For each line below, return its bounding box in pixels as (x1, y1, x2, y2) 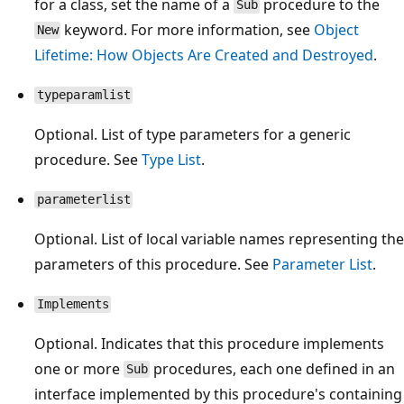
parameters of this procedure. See (34, 253, 272, 274)
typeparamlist (36, 87, 131, 103)
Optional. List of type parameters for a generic (34, 124, 351, 144)
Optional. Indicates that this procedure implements (34, 333, 384, 353)
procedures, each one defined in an (150, 358, 396, 379)
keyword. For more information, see (60, 19, 315, 40)
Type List (142, 149, 201, 170)
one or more (34, 358, 124, 379)
